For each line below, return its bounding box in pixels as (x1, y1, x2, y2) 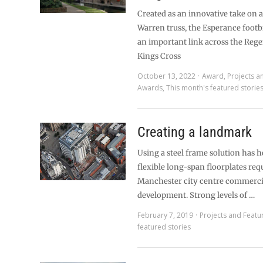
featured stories (137, 222, 191, 232)
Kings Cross (137, 51, 181, 61)
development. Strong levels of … (137, 190, 255, 200)
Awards (137, 83, 163, 93)
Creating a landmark (137, 124, 252, 140)
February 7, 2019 (137, 210, 194, 220)
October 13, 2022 (137, 71, 196, 81)
